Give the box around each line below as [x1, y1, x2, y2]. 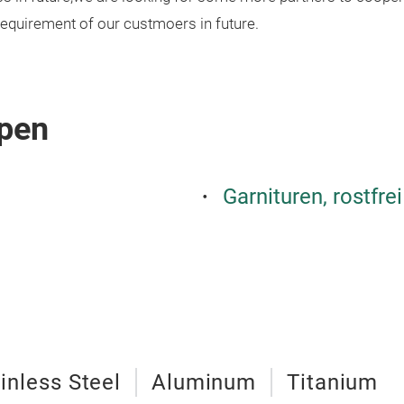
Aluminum [151, 370, 257, 395]
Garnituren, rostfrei [223, 184, 402, 209]
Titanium [287, 370, 379, 395]
